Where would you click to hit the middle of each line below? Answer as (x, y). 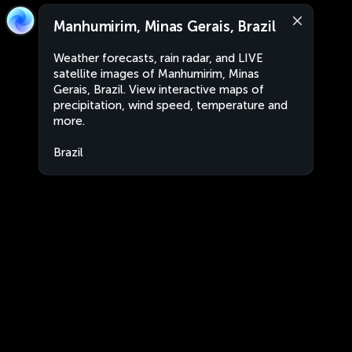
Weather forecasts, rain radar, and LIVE (158, 58)
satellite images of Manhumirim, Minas (156, 74)
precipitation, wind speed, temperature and (170, 105)
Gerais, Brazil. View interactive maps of (159, 90)
